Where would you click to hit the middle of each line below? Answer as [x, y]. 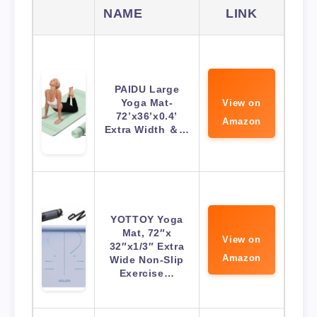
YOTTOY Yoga [147, 220]
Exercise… [147, 273]
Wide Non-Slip [147, 260]
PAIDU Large [147, 90]
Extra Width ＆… [147, 130]
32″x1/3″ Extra [147, 247]
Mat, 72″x [147, 233]
